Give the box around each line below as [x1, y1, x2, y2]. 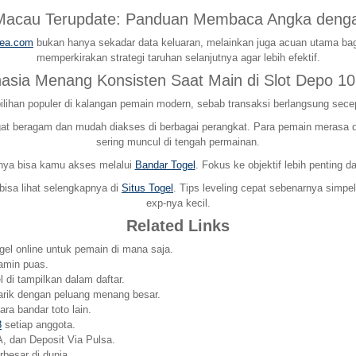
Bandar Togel [134, 158, 195, 171]
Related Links [126, 216, 230, 234]
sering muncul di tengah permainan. [96, 135, 260, 148]
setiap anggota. [2, 318, 75, 331]
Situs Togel [122, 181, 173, 194]
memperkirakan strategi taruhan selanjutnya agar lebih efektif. [36, 51, 320, 64]
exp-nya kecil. [145, 196, 211, 209]
